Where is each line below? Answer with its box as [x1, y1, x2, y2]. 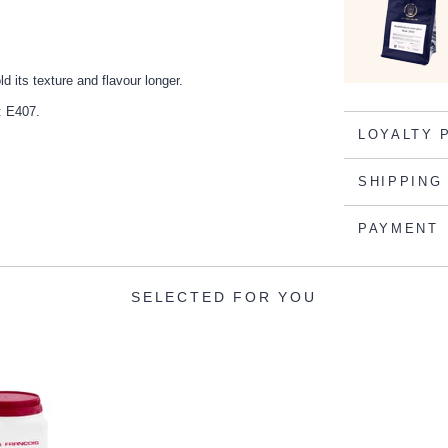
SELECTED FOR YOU [131, 288, 317, 305]
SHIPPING [358, 173, 443, 189]
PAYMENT [358, 220, 439, 236]
